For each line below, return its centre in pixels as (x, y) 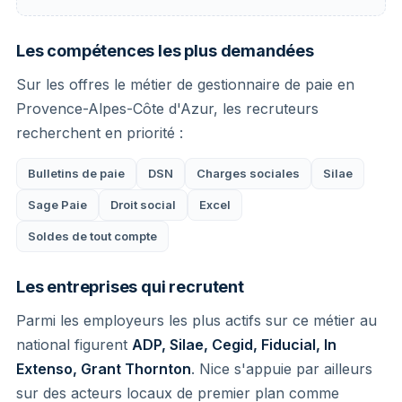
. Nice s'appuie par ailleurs (282, 368)
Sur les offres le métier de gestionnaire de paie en (185, 84)
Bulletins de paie (76, 173)
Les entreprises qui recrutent (130, 286)
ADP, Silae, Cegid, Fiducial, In (234, 344)
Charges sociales (248, 173)
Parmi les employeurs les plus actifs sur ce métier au (197, 320)
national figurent (74, 344)
